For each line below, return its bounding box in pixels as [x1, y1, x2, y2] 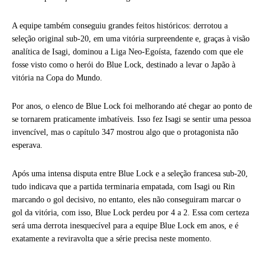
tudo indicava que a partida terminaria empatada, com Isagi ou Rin [12, 182, 235, 192]
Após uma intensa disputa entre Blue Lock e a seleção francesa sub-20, [12, 169, 248, 179]
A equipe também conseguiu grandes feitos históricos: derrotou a [12, 21, 228, 31]
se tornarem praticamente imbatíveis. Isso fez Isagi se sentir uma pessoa [12, 115, 251, 124]
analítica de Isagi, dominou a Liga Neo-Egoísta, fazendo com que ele [12, 47, 243, 57]
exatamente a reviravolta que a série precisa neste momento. [12, 234, 212, 244]
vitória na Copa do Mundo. [12, 73, 102, 83]
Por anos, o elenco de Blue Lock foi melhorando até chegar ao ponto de [12, 102, 252, 111]
